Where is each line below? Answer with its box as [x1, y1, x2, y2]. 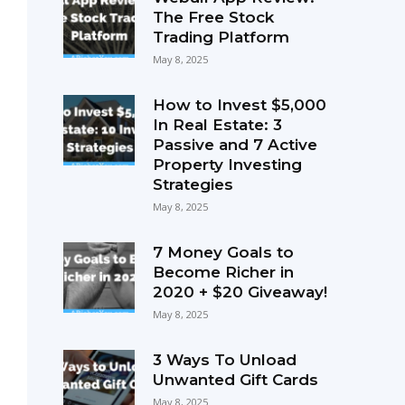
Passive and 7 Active [152, 135, 317, 154]
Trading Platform [152, 27, 289, 46]
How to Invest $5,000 [152, 95, 326, 114]
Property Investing [152, 155, 302, 174]
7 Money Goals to [152, 242, 294, 261]
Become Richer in [152, 262, 294, 281]
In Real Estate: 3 [152, 115, 282, 134]
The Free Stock [152, 7, 274, 26]
